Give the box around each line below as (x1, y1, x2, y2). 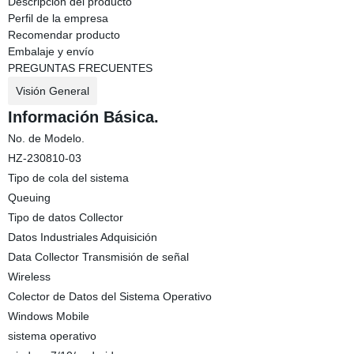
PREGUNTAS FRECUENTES (7, 62, 153, 74)
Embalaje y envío (7, 45, 94, 58)
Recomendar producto (7, 28, 120, 41)
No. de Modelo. (7, 132, 85, 145)
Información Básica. (7, 108, 159, 126)
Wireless (7, 270, 51, 283)
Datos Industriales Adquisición (7, 231, 157, 243)
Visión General (15, 85, 89, 97)
